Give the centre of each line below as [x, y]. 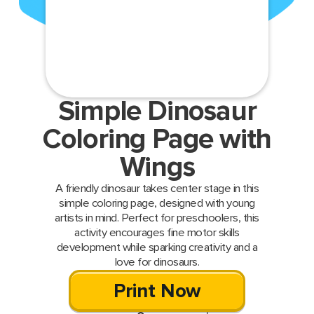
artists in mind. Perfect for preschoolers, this [157, 218]
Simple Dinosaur [157, 112]
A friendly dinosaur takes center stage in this [157, 189]
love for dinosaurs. [157, 262]
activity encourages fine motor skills [157, 233]
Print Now [157, 292]
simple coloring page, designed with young [157, 204]
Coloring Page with [157, 140]
